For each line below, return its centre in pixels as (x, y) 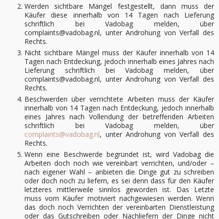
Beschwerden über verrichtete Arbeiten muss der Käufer (119, 99)
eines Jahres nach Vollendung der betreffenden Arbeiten (119, 117)
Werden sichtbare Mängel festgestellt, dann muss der (119, 6)
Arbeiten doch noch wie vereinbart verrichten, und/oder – (119, 163)
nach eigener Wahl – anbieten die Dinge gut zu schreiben (119, 172)
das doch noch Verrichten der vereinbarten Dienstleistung (119, 207)
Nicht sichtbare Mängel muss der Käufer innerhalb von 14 (119, 53)
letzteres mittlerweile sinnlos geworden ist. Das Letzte (119, 189)
